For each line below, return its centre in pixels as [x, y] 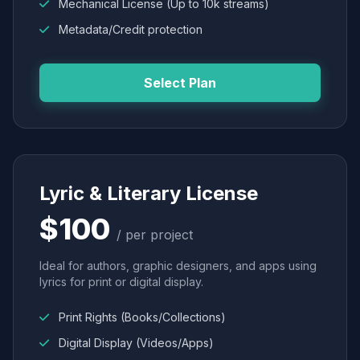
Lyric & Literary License [149, 193]
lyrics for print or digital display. [121, 282]
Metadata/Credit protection [129, 29]
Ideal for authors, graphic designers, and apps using [178, 266]
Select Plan [180, 83]
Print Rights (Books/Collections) [141, 317]
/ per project [155, 235]
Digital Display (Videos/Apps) [135, 343]
